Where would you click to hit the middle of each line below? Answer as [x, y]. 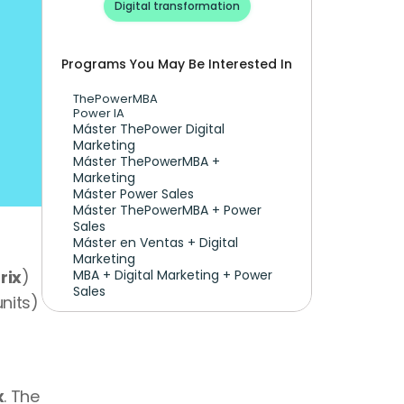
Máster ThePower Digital [149, 129]
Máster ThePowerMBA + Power [167, 210]
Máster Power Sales [133, 194]
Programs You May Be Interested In [177, 64]
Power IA [99, 113]
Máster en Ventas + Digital [156, 243]
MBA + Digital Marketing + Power [173, 275]
